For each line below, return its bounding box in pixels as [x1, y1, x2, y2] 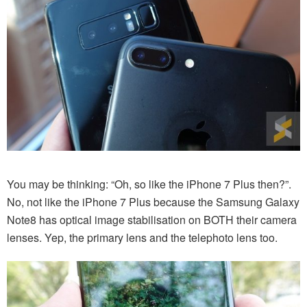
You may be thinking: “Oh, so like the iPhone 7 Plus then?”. [7, 175, 291, 192]
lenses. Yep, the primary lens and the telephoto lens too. [7, 229, 278, 245]
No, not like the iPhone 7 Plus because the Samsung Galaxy [7, 193, 299, 210]
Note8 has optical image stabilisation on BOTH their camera [7, 211, 297, 228]
